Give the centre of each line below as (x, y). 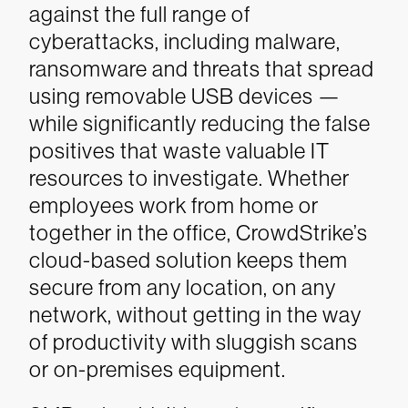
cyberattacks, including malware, (185, 41)
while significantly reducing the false (200, 123)
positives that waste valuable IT (179, 151)
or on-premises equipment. (158, 369)
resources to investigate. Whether (189, 178)
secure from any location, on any (183, 287)
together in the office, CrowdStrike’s (199, 233)
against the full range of (140, 14)
